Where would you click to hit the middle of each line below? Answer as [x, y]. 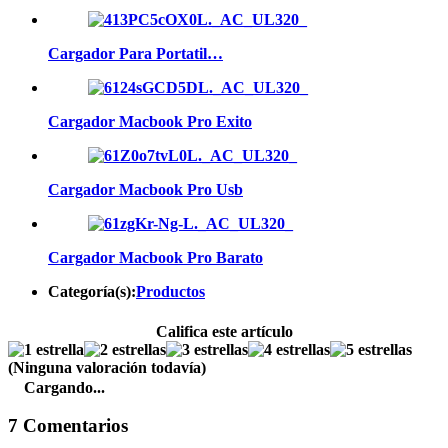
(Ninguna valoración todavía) [107, 367]
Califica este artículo [224, 331]
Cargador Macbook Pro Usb [145, 190]
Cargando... [64, 387]
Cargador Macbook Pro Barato [155, 258]
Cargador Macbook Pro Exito [150, 122]
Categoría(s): [92, 292]
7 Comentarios [68, 426]
